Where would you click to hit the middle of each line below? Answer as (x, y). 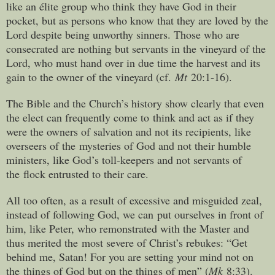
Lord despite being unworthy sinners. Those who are (123, 34)
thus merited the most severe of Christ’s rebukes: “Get (127, 242)
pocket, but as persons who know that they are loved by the (137, 20)
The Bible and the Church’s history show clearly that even (135, 103)
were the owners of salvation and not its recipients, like (129, 131)
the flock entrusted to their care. (77, 173)
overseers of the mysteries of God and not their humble (129, 145)
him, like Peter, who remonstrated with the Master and (128, 228)
